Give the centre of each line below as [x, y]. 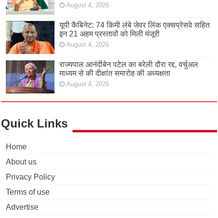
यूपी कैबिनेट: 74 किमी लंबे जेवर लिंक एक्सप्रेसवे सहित [135, 25]
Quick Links [35, 124]
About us [21, 162]
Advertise [22, 207]
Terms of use [28, 192]
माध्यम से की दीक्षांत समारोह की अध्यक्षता [115, 73]
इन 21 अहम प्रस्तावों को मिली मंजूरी [110, 34]
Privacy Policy [31, 177]
